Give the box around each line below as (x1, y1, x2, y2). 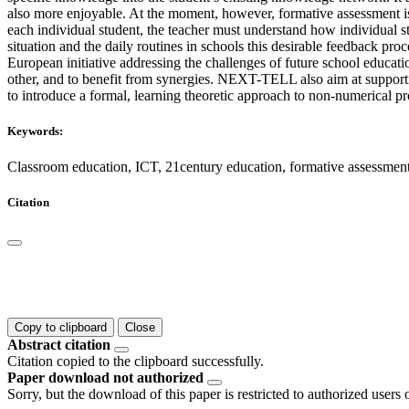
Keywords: (7, 123, 63, 138)
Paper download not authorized (7, 370, 204, 386)
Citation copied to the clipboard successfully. (7, 353, 264, 370)
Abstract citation (7, 337, 110, 353)
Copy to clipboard (15, 320, 107, 335)
